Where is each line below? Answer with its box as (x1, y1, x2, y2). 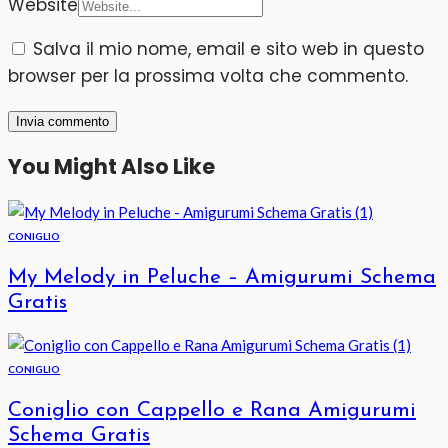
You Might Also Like (8, 152, 215, 182)
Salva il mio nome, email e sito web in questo (33, 36, 424, 61)
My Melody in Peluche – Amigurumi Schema (8, 267, 436, 289)
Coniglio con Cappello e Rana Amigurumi (8, 400, 416, 422)
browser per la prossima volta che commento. (8, 63, 408, 88)
